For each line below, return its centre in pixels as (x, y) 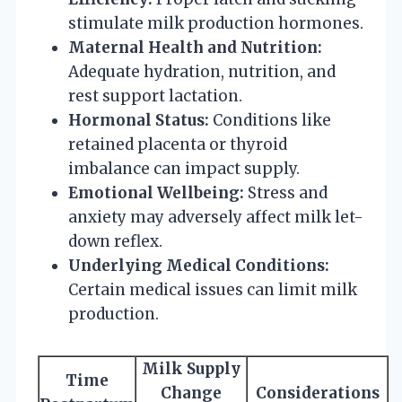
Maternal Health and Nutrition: (195, 47)
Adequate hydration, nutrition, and (202, 71)
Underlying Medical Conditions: (199, 265)
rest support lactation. (155, 96)
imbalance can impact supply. (184, 168)
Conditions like (270, 120)
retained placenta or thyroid (178, 144)
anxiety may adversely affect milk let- (216, 217)
